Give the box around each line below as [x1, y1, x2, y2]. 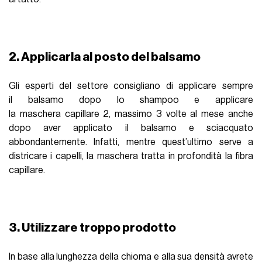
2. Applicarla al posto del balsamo [9, 51, 201, 64]
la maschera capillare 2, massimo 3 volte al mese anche [9, 109, 253, 119]
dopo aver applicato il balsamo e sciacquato [9, 123, 253, 133]
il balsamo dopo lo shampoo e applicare [9, 95, 253, 105]
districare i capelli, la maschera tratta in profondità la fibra [9, 151, 253, 161]
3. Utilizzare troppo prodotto [9, 222, 177, 235]
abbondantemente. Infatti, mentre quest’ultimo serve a [9, 137, 253, 147]
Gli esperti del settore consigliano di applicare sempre [9, 81, 253, 91]
